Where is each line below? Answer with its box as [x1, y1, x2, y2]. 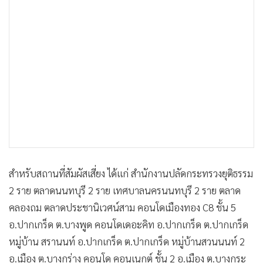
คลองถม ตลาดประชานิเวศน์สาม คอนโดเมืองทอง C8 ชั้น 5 [9, 201, 236, 214]
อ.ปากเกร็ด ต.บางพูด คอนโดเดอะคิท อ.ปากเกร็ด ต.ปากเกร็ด [9, 218, 248, 231]
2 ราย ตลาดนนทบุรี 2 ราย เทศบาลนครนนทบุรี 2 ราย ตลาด [9, 184, 241, 197]
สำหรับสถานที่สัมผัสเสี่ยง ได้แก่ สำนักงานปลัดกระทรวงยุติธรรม [9, 167, 253, 180]
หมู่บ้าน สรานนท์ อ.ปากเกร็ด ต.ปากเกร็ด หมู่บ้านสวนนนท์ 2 [9, 235, 245, 248]
